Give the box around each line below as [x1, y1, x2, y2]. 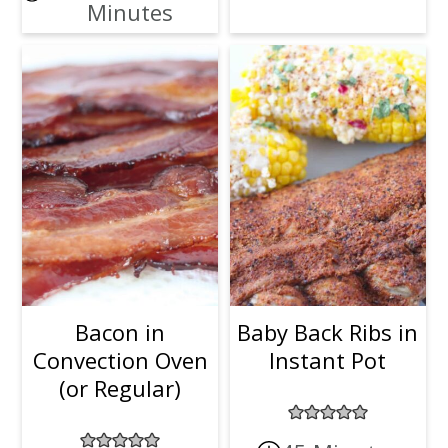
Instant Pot [269, 345, 387, 375]
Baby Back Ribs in [237, 317, 419, 347]
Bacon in [75, 317, 166, 347]
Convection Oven [32, 345, 208, 375]
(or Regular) [59, 373, 182, 403]
